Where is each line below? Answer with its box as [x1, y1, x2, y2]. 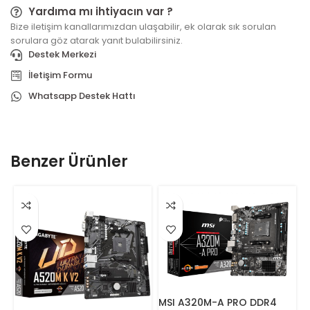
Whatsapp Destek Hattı [28, 89, 136, 102]
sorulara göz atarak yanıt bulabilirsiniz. [10, 34, 183, 47]
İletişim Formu [28, 69, 93, 82]
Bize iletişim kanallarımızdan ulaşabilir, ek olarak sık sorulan [10, 20, 277, 33]
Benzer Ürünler [10, 151, 129, 172]
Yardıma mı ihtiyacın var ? [28, 4, 174, 19]
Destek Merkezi [28, 48, 97, 61]
